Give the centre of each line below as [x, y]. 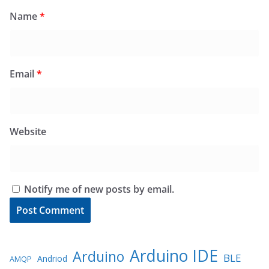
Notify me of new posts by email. [99, 189]
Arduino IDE [174, 255]
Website [28, 131]
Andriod [52, 258]
